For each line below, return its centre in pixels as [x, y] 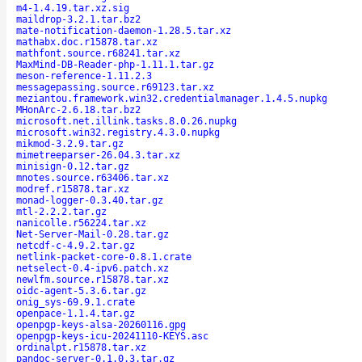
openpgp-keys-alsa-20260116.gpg [101, 324]
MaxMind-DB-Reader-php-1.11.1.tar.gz [115, 64]
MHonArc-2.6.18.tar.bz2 [78, 109]
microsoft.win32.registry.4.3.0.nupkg [118, 132]
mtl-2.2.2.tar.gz [61, 211]
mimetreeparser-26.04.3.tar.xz [98, 155]
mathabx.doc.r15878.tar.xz [87, 42]
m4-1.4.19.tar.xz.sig [73, 8]
